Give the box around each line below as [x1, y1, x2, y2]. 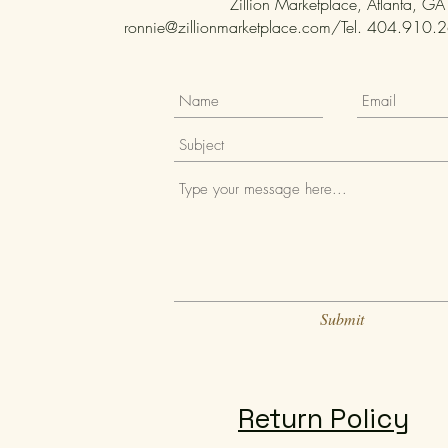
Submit [319, 307, 364, 329]
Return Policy [238, 400, 409, 436]
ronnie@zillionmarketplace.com [124, 15, 331, 38]
